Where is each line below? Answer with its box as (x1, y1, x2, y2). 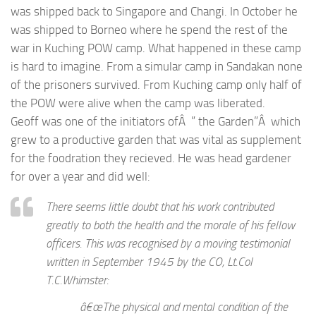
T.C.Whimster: (46, 272, 109, 287)
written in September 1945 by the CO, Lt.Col (46, 254, 253, 269)
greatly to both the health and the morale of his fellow (46, 217, 295, 232)
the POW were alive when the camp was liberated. (11, 95, 265, 110)
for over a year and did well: (11, 169, 150, 183)
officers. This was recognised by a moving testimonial (46, 236, 290, 250)
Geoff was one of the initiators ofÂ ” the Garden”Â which (11, 114, 300, 128)
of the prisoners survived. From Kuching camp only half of (11, 77, 302, 92)
